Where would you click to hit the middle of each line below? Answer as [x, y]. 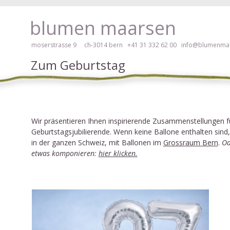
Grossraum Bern [190, 142]
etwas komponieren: [65, 153]
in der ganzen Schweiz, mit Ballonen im [97, 142]
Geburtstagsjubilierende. [72, 132]
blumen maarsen [103, 28]
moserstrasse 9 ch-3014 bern [77, 45]
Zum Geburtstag [78, 65]
